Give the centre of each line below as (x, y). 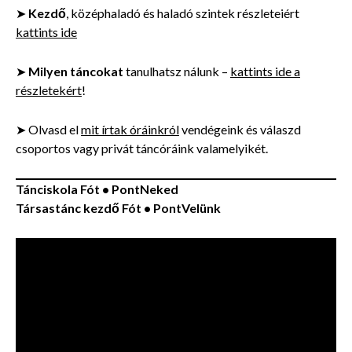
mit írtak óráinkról (130, 130)
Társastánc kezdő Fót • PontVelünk (118, 208)
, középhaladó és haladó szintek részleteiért (183, 13)
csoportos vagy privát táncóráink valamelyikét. (142, 148)
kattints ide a (265, 71)
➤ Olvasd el (48, 130)
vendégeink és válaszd (240, 130)
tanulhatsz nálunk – (177, 71)
